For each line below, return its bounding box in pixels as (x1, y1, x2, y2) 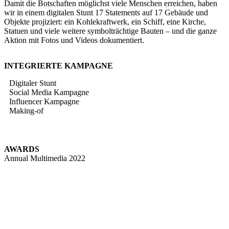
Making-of (9, 106, 43, 115)
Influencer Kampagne (9, 97, 79, 106)
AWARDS (4, 144, 39, 153)
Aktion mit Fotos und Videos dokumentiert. (4, 35, 144, 44)
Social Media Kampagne (9, 87, 89, 97)
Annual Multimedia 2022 (4, 153, 85, 163)
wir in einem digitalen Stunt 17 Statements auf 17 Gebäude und (4, 8, 208, 17)
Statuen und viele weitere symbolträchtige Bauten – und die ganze (4, 26, 217, 35)
